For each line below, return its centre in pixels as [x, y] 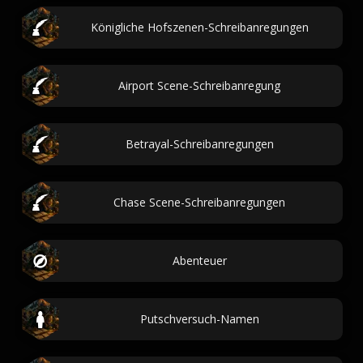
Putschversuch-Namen [199, 319]
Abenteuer [199, 261]
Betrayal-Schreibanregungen [199, 144]
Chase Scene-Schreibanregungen [199, 202]
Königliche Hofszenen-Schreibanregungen [199, 27]
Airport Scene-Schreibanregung [199, 85]
